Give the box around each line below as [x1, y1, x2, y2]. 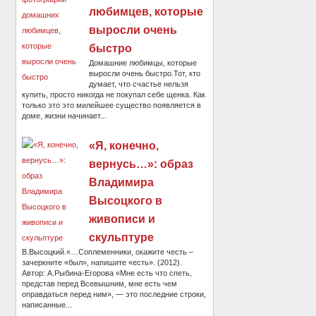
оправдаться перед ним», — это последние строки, [22, 289, 207, 298]
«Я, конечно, [89, 139, 159, 152]
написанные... [22, 300, 73, 309]
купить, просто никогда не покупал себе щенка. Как [22, 90, 206, 99]
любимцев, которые [89, 5, 204, 18]
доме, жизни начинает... [22, 111, 107, 120]
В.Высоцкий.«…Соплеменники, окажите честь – [22, 247, 194, 256]
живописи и [89, 212, 156, 225]
